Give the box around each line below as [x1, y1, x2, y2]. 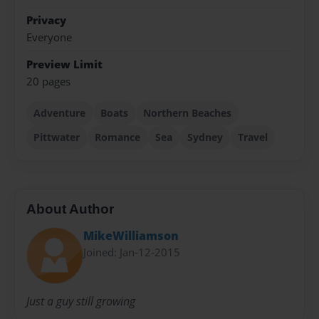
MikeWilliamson [83, 227, 179, 244]
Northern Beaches [142, 105, 231, 120]
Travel [237, 130, 268, 144]
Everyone [26, 30, 72, 46]
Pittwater [33, 130, 80, 144]
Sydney [187, 130, 223, 144]
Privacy [26, 12, 66, 28]
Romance [95, 130, 141, 144]
